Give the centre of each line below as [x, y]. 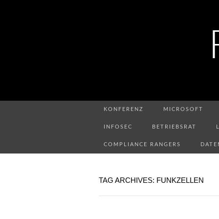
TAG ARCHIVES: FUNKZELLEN [151, 180]
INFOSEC [118, 127]
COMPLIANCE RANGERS [142, 144]
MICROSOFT [183, 109]
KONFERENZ [124, 109]
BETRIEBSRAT [174, 127]
